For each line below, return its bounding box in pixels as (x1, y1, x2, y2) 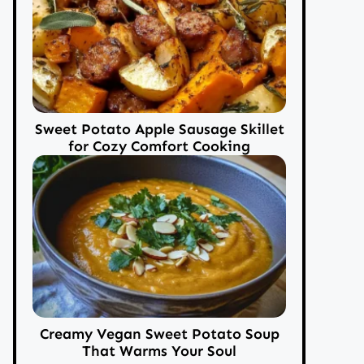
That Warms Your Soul (82, 341, 236, 360)
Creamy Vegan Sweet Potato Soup (39, 324, 279, 343)
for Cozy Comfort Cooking (68, 136, 250, 155)
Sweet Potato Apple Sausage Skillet (34, 119, 284, 138)
